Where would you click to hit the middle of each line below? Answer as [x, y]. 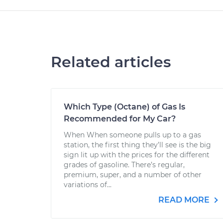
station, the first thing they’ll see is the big [137, 145]
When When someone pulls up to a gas [132, 135]
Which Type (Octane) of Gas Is [124, 107]
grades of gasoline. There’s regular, [124, 165]
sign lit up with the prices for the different [137, 155]
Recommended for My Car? [120, 119]
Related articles [111, 62]
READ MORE [185, 200]
